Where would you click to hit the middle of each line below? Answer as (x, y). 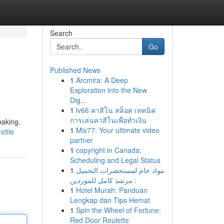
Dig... (78, 100)
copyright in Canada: (108, 150)
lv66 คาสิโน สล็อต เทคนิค (115, 110)
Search (61, 33)
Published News (75, 70)
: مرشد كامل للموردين (103, 180)
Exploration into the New (108, 90)
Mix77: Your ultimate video (117, 130)
